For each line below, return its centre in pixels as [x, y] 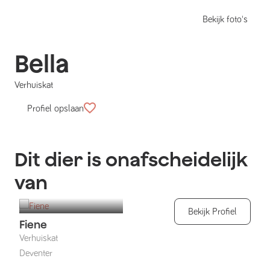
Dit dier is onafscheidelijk [131, 159]
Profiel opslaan [55, 108]
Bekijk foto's [225, 19]
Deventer [36, 253]
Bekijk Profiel [212, 212]
